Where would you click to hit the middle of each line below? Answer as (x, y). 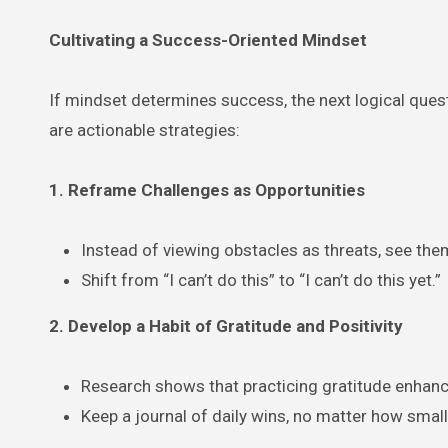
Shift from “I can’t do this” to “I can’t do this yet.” (261, 279)
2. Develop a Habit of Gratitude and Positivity (226, 325)
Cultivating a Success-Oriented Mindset (208, 39)
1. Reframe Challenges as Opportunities (207, 189)
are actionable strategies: (144, 129)
